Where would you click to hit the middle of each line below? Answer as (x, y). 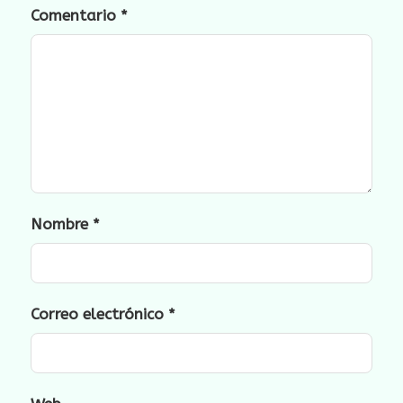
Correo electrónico (99, 313)
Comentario (76, 15)
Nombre (62, 224)
